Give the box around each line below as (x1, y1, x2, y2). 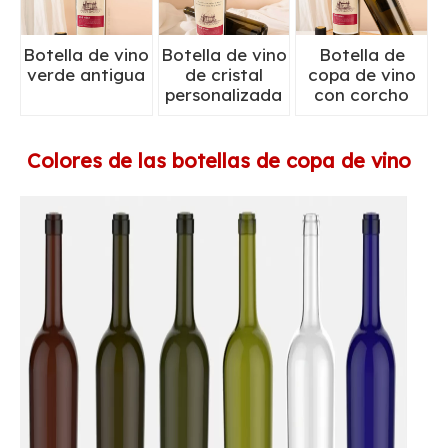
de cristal (184, 64, 263, 85)
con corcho (314, 84, 410, 105)
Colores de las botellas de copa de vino (27, 148, 411, 173)
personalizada (165, 84, 283, 105)
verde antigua (27, 64, 146, 85)
